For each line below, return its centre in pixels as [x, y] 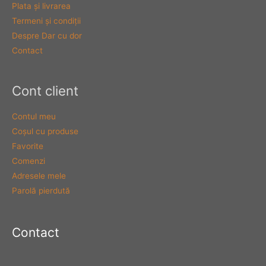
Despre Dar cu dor [47, 35]
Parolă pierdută [41, 191]
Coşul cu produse [45, 132]
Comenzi [28, 161]
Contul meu [34, 117]
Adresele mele [39, 176]
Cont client [45, 90]
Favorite [28, 146]
